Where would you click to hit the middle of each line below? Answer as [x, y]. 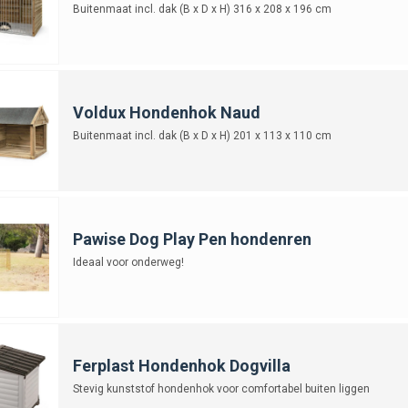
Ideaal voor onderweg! [128, 262]
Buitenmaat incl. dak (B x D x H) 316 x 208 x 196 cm [202, 9]
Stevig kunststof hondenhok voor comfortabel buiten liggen [221, 388]
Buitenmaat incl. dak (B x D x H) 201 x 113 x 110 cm [202, 135]
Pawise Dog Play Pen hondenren [192, 239]
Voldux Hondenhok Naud [166, 112]
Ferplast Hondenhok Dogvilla [181, 365]
